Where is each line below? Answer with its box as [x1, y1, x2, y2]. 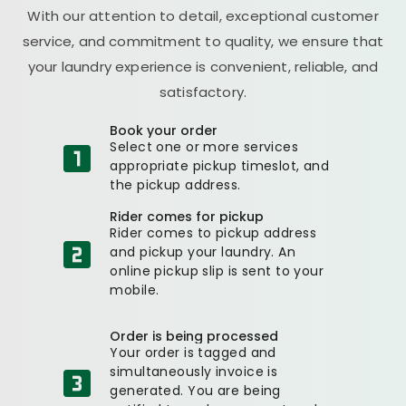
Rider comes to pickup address [110, 223, 317, 242]
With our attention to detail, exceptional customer [27, 5, 379, 25]
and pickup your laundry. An [110, 242, 296, 261]
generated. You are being [110, 381, 281, 400]
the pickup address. [110, 175, 241, 194]
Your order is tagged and [110, 343, 276, 362]
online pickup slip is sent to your [110, 261, 324, 280]
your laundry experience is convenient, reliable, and [27, 56, 379, 76]
